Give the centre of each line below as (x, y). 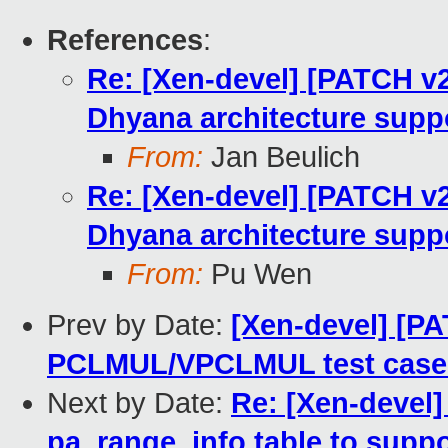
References (125, 40)
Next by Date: (139, 403)
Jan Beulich (281, 157)
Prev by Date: (139, 325)
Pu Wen (257, 274)
